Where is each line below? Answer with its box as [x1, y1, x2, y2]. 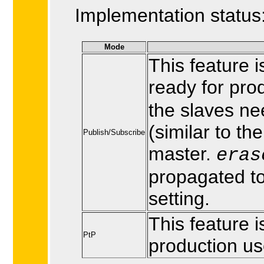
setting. [148, 188, 210, 210]
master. [148, 143, 216, 165]
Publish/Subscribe [83, 128, 145, 137]
